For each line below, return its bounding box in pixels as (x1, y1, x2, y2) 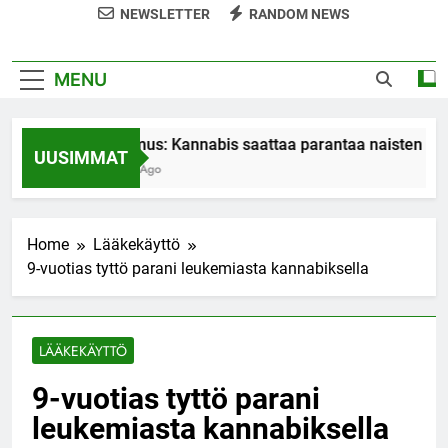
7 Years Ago (83, 159, 148, 178)
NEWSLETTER (120, 6, 210, 22)
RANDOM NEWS (249, 6, 350, 22)
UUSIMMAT (34, 146, 128, 168)
